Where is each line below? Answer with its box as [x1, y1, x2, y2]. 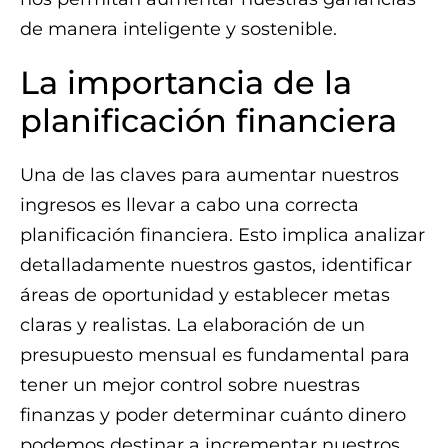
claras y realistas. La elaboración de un [20, 314, 365, 336]
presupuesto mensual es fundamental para [20, 344, 410, 366]
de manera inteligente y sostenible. [20, 18, 337, 40]
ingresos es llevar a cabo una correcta [20, 194, 359, 216]
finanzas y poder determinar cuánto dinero [20, 404, 406, 426]
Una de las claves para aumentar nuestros [20, 164, 399, 186]
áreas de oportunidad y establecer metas [20, 284, 390, 306]
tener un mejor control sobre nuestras [20, 374, 360, 396]
